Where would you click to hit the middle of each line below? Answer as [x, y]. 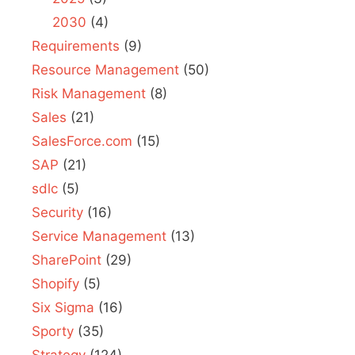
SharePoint [67, 260]
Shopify [55, 283]
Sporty [53, 331]
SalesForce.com [82, 141]
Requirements [76, 46]
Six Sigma [63, 307]
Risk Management [89, 93]
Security [57, 212]
